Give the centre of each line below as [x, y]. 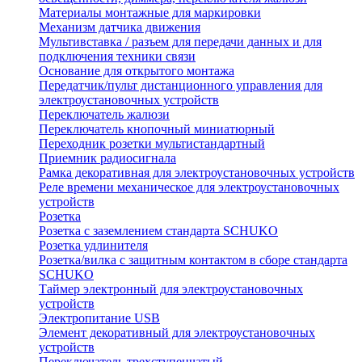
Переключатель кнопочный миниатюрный [157, 129]
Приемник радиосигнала [107, 158]
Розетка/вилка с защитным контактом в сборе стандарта [193, 260]
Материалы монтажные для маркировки [150, 13]
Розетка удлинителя [93, 246]
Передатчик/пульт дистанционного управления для [181, 86]
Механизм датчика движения [120, 27]
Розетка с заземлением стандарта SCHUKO [158, 231]
